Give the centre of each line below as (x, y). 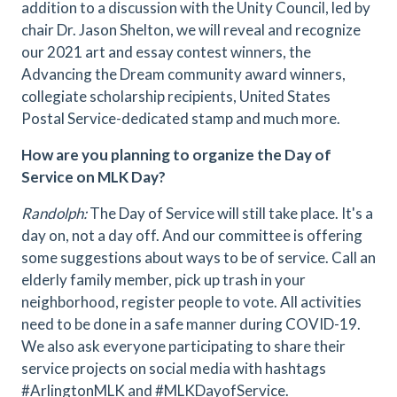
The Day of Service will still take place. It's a (231, 213)
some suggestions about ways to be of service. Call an (198, 257)
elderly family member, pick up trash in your (163, 280)
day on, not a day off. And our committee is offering (192, 235)
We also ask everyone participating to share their (183, 346)
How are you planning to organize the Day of (176, 155)
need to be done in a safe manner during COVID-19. (191, 324)
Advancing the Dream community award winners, (183, 74)
